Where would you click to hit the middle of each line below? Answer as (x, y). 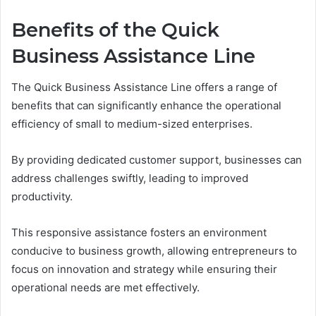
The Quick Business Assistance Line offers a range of (144, 87)
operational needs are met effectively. (105, 287)
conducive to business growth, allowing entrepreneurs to (154, 251)
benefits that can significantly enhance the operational (146, 105)
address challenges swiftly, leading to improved (130, 178)
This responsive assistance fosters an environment (139, 232)
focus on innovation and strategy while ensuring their (144, 269)
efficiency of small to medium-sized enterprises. (132, 124)
